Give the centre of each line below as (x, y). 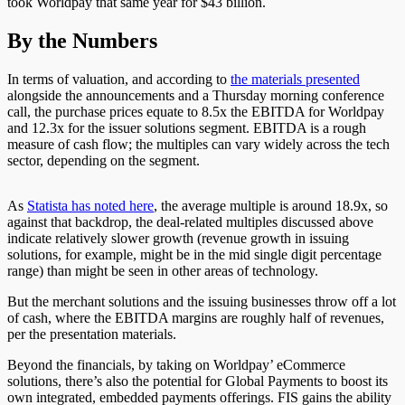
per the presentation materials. (92, 334)
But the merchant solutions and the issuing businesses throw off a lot (202, 301)
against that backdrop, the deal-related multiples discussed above (190, 221)
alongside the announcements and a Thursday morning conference (196, 95)
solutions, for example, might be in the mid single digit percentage (194, 254)
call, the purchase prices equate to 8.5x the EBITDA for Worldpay (196, 111)
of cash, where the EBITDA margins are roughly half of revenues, (196, 317)
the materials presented (295, 79)
